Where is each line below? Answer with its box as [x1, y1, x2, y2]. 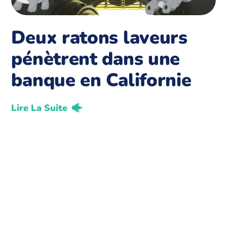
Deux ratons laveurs [11, 25, 187, 50]
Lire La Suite [11, 101, 68, 114]
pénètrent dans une [11, 46, 180, 71]
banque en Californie [11, 67, 192, 93]
